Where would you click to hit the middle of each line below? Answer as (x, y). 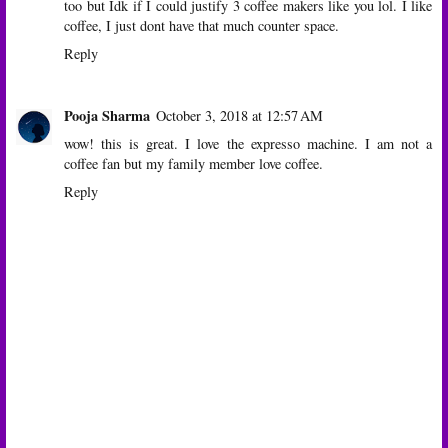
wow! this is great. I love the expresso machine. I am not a (248, 144)
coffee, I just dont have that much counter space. (201, 26)
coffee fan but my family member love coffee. (193, 164)
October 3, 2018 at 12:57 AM (239, 116)
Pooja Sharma (107, 116)
